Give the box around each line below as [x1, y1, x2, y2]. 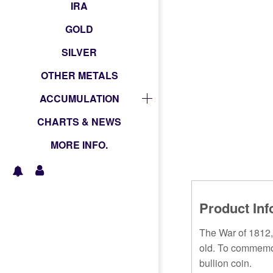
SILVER [62, 44, 97, 59]
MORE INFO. [51, 137, 108, 152]
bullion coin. [199, 256, 252, 271]
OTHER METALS [40, 68, 118, 82]
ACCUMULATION [39, 91, 119, 105]
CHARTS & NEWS [37, 114, 121, 129]
